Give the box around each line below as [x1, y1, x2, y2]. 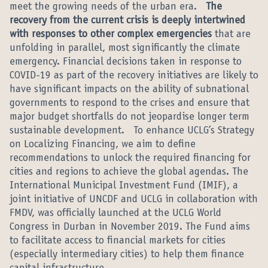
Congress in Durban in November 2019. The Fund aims [10, 222, 250, 233]
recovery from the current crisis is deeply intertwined [10, 16, 245, 26]
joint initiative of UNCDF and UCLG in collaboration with [10, 194, 258, 205]
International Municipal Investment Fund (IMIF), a [10, 181, 238, 191]
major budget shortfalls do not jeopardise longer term [10, 112, 249, 123]
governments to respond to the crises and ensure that [10, 98, 249, 109]
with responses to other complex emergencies [10, 29, 212, 40]
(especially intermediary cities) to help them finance [10, 249, 244, 260]
